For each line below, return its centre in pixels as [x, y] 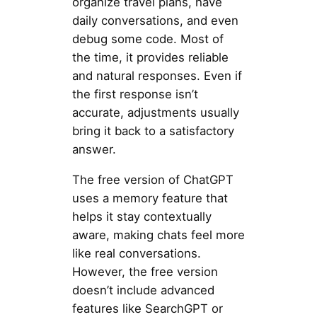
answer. [94, 149]
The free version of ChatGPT [152, 179]
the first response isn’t [135, 94]
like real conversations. [136, 253]
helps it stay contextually [142, 216]
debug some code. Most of [148, 39]
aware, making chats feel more [158, 235]
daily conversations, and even [155, 20]
